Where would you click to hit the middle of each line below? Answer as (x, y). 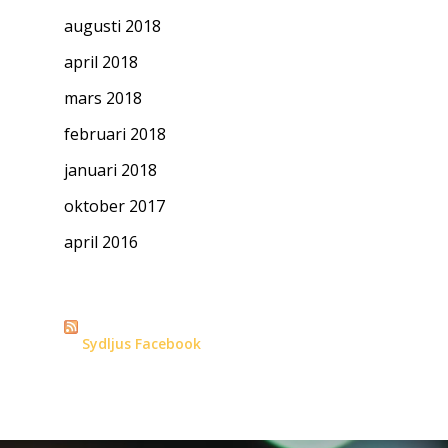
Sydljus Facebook (141, 344)
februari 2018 (115, 134)
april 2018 (101, 62)
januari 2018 (110, 170)
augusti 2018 (112, 26)
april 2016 (101, 242)
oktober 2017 (114, 206)
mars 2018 (103, 98)
